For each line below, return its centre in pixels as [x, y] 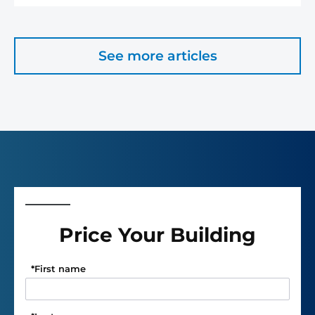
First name [60, 268]
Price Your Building [157, 234]
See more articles [157, 56]
